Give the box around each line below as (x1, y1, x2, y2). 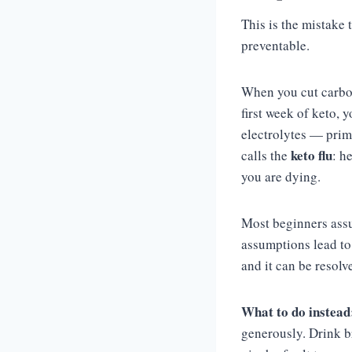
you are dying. (241, 167, 321, 185)
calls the (241, 146, 291, 164)
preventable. (241, 36, 310, 54)
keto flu (291, 145, 332, 165)
